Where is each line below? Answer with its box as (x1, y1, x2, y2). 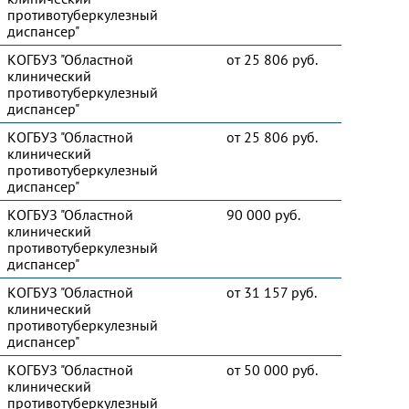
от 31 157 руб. (226, 283, 317, 301)
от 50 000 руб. (226, 361, 318, 379)
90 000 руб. (226, 205, 300, 224)
